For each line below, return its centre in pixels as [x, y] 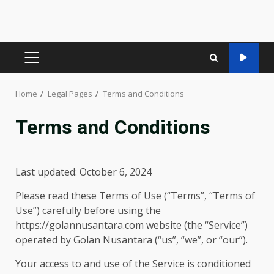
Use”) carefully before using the [88, 210]
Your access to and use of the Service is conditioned [133, 264]
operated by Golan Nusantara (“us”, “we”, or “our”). [131, 240]
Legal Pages [70, 94]
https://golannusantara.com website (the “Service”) [131, 225]
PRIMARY [51, 64]
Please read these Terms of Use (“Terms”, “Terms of [135, 196]
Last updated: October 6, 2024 [83, 172]
